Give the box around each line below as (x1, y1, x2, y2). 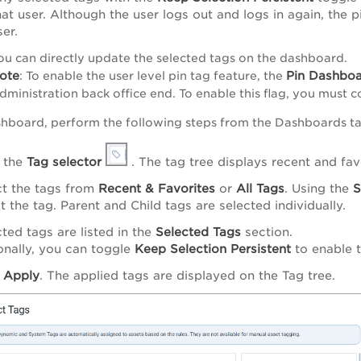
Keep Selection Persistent (135, 241, 291, 255)
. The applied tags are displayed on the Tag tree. (39, 268, 335, 282)
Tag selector (27, 154, 102, 168)
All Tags (236, 180, 284, 195)
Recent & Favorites (98, 180, 215, 195)
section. (245, 224, 293, 239)
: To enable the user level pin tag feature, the (19, 68, 286, 82)
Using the (292, 180, 353, 195)
